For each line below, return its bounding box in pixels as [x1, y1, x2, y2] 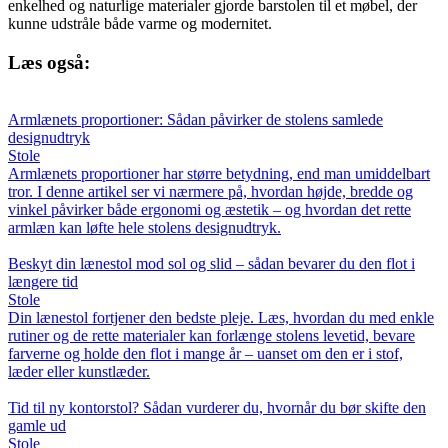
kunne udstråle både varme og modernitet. [8, 15, 272, 33]
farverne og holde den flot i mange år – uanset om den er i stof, [8, 344, 403, 362]
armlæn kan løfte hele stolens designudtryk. [8, 218, 281, 236]
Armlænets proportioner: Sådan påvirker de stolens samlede [8, 110, 383, 128]
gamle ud [8, 416, 66, 434]
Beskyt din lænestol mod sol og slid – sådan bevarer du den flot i [8, 254, 415, 272]
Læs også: [8, 51, 90, 73]
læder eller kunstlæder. [8, 362, 150, 380]
